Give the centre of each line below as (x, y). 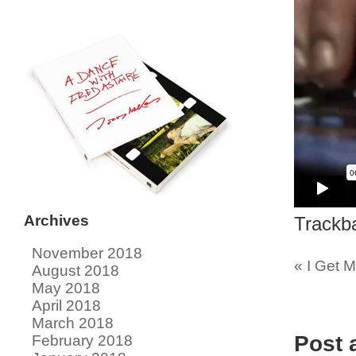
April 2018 (66, 305)
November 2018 (87, 253)
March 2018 (73, 323)
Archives (56, 220)
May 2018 (66, 288)
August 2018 (75, 270)
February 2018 (82, 340)
